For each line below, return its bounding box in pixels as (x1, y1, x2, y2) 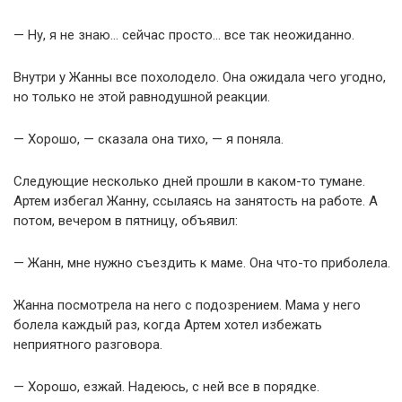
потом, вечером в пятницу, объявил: (13, 212, 238, 229)
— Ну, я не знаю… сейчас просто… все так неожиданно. (13, 26, 354, 43)
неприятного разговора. (13, 336, 162, 353)
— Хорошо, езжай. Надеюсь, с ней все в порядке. (13, 378, 319, 395)
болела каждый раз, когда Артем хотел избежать (13, 316, 322, 333)
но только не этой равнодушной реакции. (13, 88, 270, 105)
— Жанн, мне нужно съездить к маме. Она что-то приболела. (13, 254, 390, 271)
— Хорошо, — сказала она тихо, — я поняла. (13, 130, 284, 147)
